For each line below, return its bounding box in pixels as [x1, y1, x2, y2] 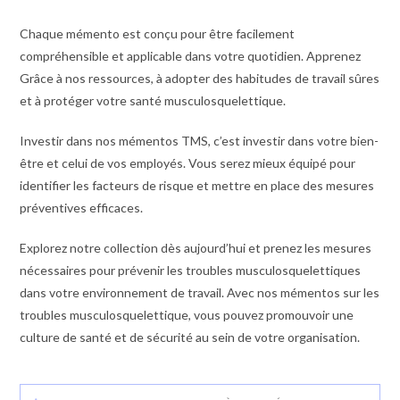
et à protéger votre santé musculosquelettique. [20, 93, 287, 108]
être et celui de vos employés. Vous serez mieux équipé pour [20, 155, 356, 171]
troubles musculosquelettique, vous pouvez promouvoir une [20, 307, 354, 322]
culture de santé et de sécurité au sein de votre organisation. [20, 329, 361, 345]
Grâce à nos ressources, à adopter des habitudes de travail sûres [20, 71, 380, 86]
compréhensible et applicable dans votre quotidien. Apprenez [20, 48, 362, 63]
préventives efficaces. [20, 200, 144, 215]
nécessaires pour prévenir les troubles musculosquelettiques [20, 262, 362, 278]
